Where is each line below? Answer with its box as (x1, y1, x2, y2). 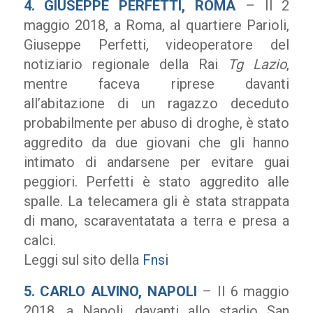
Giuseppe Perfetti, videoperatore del (23, 36, 290, 53)
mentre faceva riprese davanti (23, 75, 290, 92)
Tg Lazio (228, 56, 287, 73)
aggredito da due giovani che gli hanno (23, 134, 290, 151)
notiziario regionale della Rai (23, 56, 228, 73)
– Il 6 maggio (196, 283, 290, 300)
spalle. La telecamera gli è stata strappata (23, 193, 290, 210)
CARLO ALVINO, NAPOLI (40, 283, 197, 300)
